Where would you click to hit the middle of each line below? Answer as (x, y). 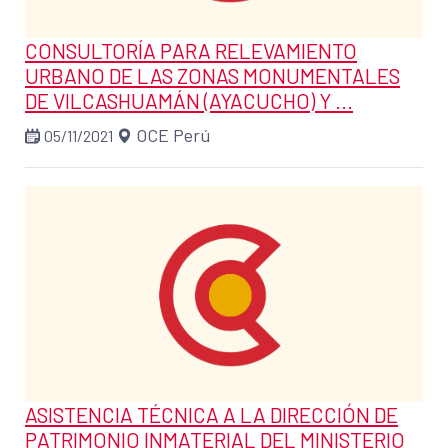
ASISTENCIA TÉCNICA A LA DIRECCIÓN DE (211, 415)
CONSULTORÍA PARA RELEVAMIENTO (191, 50)
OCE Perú (173, 134)
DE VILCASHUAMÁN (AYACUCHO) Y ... (189, 100)
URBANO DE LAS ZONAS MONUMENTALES (212, 75)
